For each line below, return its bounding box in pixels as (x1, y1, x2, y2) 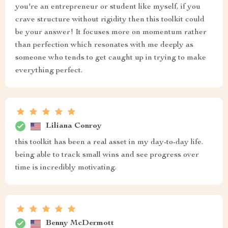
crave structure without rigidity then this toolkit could (15, 16, 205, 24)
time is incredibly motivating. (15, 164, 117, 172)
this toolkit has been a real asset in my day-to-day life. (15, 138, 203, 147)
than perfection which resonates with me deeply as (15, 41, 193, 49)
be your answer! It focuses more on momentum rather (15, 28, 207, 37)
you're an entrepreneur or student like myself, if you (15, 3, 201, 11)
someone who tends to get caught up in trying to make (15, 54, 206, 62)
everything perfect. (15, 67, 82, 75)
